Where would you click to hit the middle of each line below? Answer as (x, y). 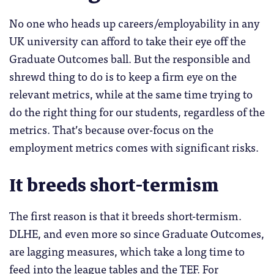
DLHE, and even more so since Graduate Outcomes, (137, 233)
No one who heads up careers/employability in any (135, 22)
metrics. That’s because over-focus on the (111, 129)
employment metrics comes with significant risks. (134, 146)
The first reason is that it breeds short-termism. (125, 216)
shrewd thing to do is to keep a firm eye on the (123, 76)
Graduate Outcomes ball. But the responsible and (130, 58)
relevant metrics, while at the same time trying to (131, 93)
